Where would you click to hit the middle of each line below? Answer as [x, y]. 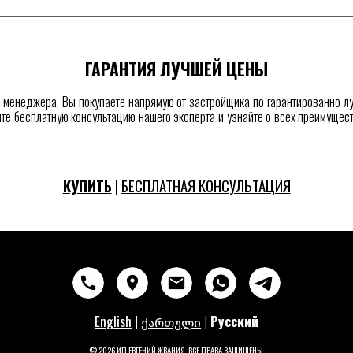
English [113, 321]
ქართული [171, 322]
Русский [234, 321]
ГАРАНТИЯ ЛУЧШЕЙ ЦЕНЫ [176, 69]
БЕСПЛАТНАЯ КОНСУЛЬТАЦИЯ [206, 186]
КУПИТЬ [87, 186]
